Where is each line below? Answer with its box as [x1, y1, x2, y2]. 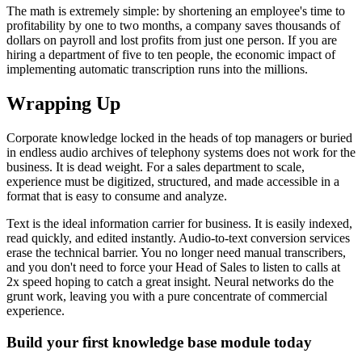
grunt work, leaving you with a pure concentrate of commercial [6, 288, 327, 303]
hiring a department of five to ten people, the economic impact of [6, 48, 335, 62]
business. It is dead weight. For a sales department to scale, [6, 159, 305, 174]
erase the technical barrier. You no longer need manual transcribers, [6, 245, 346, 259]
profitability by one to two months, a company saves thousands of [6, 19, 340, 33]
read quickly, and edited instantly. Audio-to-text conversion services [6, 230, 350, 245]
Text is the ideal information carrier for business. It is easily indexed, [6, 216, 352, 230]
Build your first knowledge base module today [6, 333, 312, 351]
